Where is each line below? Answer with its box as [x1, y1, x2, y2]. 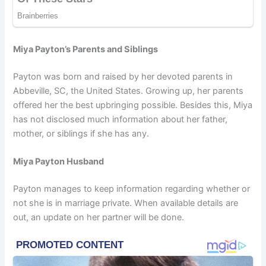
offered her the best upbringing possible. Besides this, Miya [13, 99, 253, 110]
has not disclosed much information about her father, [13, 113, 228, 125]
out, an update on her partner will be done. [13, 212, 185, 223]
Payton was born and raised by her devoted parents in [13, 71, 233, 82]
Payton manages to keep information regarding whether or [13, 183, 251, 195]
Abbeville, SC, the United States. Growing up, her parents [13, 85, 244, 96]
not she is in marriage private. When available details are [13, 198, 239, 209]
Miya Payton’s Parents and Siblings [13, 44, 159, 55]
